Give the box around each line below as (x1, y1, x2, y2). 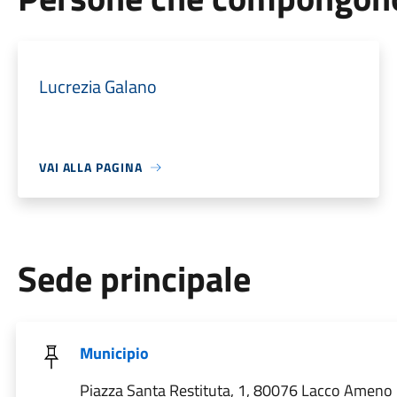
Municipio (79, 341, 149, 365)
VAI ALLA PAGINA (38, 158, 143, 176)
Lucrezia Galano (38, 73, 157, 100)
